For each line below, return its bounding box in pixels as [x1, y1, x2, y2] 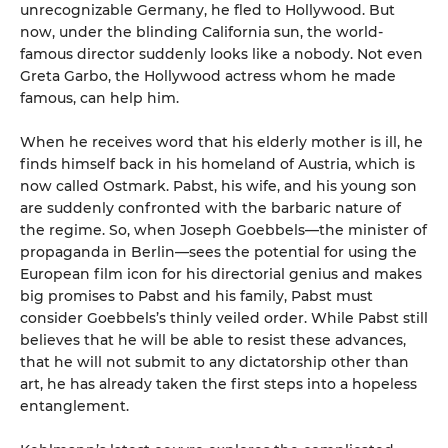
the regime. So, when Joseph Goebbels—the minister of [20, 221, 427, 239]
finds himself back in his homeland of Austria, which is [20, 155, 415, 173]
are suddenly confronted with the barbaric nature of [20, 199, 401, 217]
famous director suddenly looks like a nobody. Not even [20, 45, 423, 63]
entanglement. [20, 397, 129, 415]
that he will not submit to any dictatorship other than [20, 353, 409, 371]
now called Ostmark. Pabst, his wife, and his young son [20, 177, 417, 195]
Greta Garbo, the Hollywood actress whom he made [20, 67, 396, 85]
